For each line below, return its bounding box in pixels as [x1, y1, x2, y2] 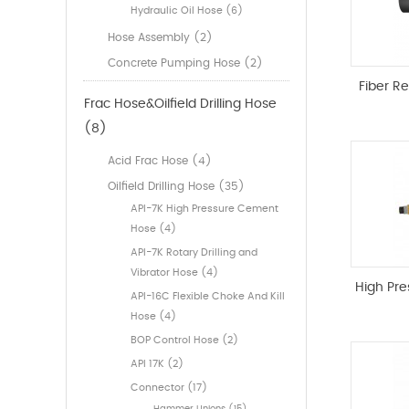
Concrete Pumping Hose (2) [108, 58, 263, 69]
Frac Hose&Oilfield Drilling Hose [84, 98, 277, 111]
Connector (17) [131, 383, 207, 393]
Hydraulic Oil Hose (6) [131, 5, 243, 16]
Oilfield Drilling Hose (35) [108, 181, 245, 193]
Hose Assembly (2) [108, 32, 213, 44]
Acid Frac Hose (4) [108, 155, 212, 167]
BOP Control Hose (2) [131, 335, 238, 346]
